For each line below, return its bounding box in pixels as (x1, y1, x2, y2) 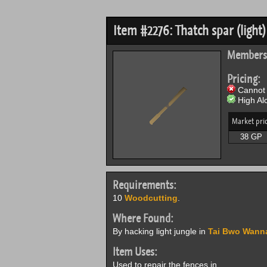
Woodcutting (124, 193, 178, 203)
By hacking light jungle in (112, 226, 208, 236)
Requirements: (112, 178, 176, 193)
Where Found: (112, 211, 173, 226)
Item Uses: (112, 244, 157, 259)
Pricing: (226, 72, 260, 86)
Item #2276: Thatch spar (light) (113, 22, 266, 39)
